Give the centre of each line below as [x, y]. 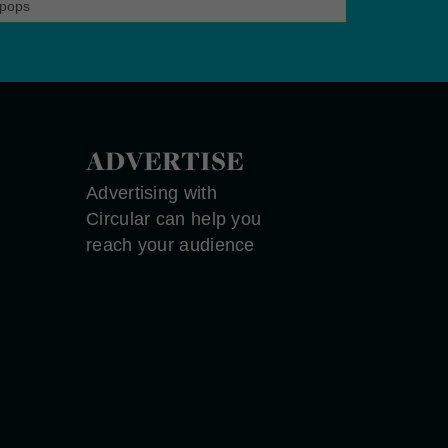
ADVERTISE [165, 160]
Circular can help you [174, 218]
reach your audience [170, 244]
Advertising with [151, 192]
